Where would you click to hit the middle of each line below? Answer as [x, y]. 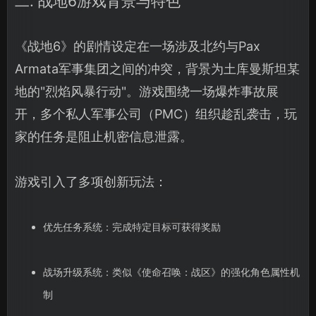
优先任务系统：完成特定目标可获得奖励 [132, 226]
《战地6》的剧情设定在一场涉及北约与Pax [138, 46]
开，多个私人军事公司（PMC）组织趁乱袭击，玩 [156, 114]
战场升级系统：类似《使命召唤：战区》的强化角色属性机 [171, 272]
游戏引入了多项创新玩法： [91, 181]
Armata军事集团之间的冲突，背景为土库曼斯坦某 [157, 68]
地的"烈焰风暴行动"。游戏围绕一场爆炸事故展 [147, 91]
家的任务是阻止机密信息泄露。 [104, 136]
